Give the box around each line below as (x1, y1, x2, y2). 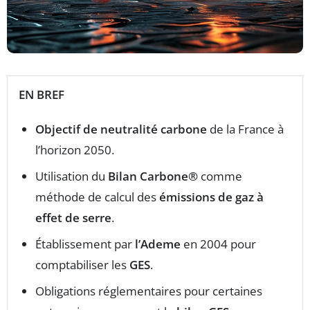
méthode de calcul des (35, 189, 159, 205)
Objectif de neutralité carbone (35, 121, 207, 137)
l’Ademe (135, 236, 181, 252)
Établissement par (35, 236, 135, 252)
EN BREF (19, 86, 64, 102)
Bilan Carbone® (108, 168, 198, 184)
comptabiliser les (35, 257, 129, 273)
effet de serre (35, 210, 111, 226)
